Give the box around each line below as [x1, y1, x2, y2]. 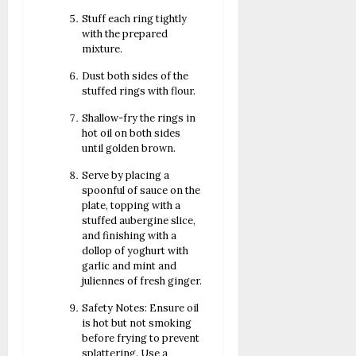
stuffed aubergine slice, [82, 213, 196, 227]
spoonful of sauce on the [82, 183, 201, 197]
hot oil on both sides [82, 126, 181, 140]
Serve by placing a [82, 168, 170, 182]
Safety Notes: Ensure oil [82, 300, 199, 315]
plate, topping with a [82, 198, 181, 212]
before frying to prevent [82, 331, 200, 345]
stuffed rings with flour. [82, 83, 196, 98]
